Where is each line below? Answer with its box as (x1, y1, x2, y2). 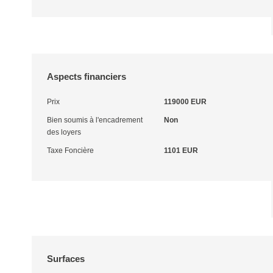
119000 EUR (163, 97, 207, 106)
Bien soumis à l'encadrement (47, 116, 143, 124)
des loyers (47, 128, 81, 136)
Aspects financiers (47, 71, 126, 82)
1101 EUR (163, 146, 198, 155)
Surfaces (47, 253, 85, 264)
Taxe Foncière (47, 146, 94, 155)
